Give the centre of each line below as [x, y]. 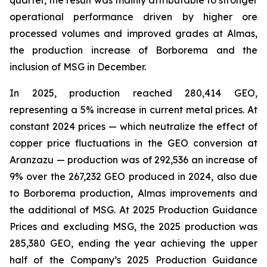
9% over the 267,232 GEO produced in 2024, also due [133, 176]
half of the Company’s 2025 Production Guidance [133, 260]
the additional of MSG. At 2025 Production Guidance [133, 210]
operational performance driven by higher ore [133, 17]
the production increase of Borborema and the [133, 50]
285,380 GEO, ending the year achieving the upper [133, 243]
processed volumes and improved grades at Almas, [133, 33]
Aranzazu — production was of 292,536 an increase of [133, 160]
